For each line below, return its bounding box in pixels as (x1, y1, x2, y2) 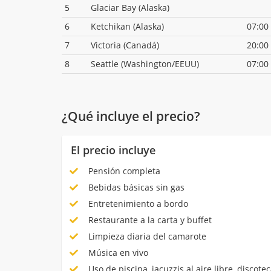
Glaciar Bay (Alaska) (91, 2, 169, 14)
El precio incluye (71, 142, 155, 157)
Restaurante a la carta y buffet (85, 214, 212, 226)
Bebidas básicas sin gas (85, 181, 184, 193)
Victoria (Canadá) (91, 39, 159, 51)
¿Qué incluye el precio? (62, 107, 200, 125)
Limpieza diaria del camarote (85, 230, 206, 242)
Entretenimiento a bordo (85, 197, 188, 209)
